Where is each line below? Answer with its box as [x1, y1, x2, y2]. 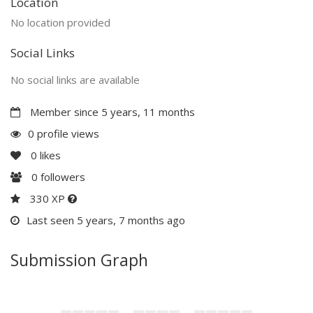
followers [38, 169, 85, 184]
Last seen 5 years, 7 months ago [27, 212, 185, 227]
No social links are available [10, 72, 140, 87]
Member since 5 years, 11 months [27, 104, 195, 119]
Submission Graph [10, 248, 148, 271]
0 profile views [28, 126, 99, 140]
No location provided [10, 15, 110, 29]
